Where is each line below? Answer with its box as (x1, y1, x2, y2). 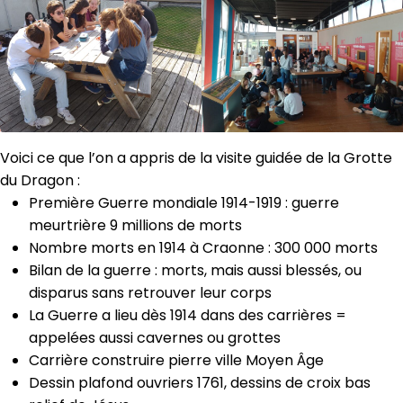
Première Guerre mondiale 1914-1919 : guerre (29, 192, 339, 213)
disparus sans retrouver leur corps (29, 282, 272, 303)
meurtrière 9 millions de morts (29, 214, 242, 236)
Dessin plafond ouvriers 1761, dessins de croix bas (29, 372, 371, 393)
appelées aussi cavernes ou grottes (29, 327, 281, 348)
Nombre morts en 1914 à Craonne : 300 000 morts (29, 237, 378, 258)
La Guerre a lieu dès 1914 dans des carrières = (29, 304, 346, 326)
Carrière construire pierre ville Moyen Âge (29, 349, 324, 371)
